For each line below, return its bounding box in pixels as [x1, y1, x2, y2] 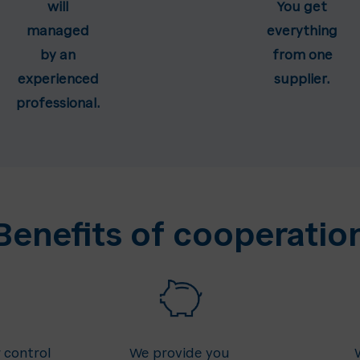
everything [267, 25, 337, 39]
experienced [17, 73, 99, 87]
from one [272, 49, 333, 63]
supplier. [274, 73, 330, 87]
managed [27, 25, 89, 39]
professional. [15, 97, 100, 111]
